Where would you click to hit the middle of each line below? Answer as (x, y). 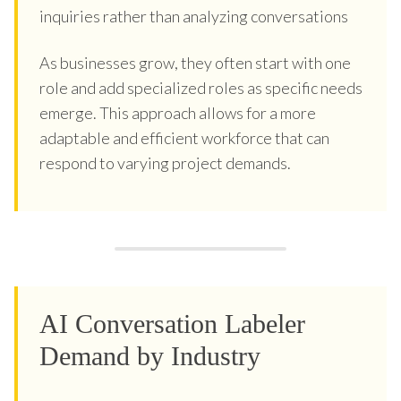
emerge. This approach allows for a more (178, 112)
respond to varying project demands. (165, 162)
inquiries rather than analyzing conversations (194, 16)
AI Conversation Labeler (172, 323)
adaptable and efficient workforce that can (184, 137)
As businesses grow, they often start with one (195, 62)
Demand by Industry (150, 355)
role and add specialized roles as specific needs (201, 87)
